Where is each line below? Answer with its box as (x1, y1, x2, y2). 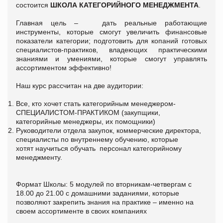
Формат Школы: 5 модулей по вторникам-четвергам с (16, 180, 192, 188)
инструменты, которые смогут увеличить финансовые (16, 27, 207, 36)
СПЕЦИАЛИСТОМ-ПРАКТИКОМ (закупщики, (16, 108, 160, 116)
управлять (174, 54, 207, 63)
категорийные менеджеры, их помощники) (16, 117, 155, 125)
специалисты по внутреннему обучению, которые (16, 135, 178, 143)
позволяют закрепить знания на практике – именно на (16, 198, 194, 206)
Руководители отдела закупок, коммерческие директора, (16, 126, 201, 134)
